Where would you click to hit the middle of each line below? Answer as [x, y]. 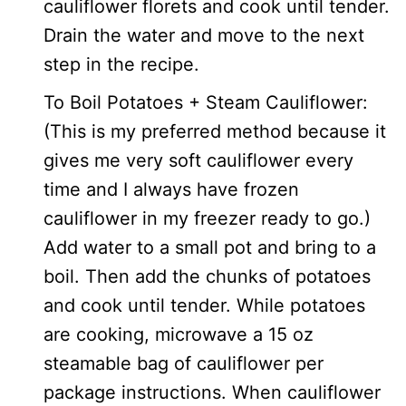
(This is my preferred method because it [215, 131]
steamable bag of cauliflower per [184, 363]
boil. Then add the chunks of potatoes [207, 276]
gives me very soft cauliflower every [198, 160]
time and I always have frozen [171, 189]
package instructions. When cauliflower [212, 392]
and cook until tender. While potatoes [204, 305]
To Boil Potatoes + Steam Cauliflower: [206, 102]
